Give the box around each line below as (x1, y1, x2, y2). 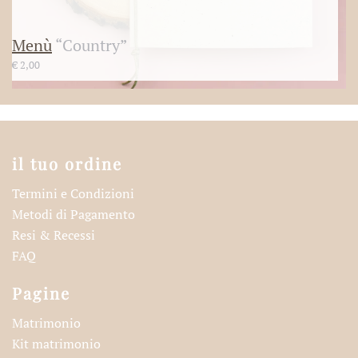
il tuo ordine (12, 153, 122, 174)
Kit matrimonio (12, 335, 101, 352)
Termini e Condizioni (12, 185, 134, 202)
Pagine (12, 282, 70, 304)
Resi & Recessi (12, 226, 95, 244)
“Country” (52, 34, 127, 56)
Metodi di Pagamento (12, 205, 135, 223)
